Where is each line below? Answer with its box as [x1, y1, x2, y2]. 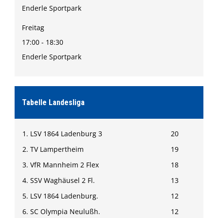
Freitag [22, 23, 44, 32]
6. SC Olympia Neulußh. [22, 207, 100, 216]
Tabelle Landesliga [22, 98, 85, 107]
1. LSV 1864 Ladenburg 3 [22, 129, 102, 138]
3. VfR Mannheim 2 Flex [22, 160, 99, 169]
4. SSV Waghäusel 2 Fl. [22, 176, 95, 185]
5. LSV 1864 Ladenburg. [22, 191, 98, 200]
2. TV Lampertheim [22, 145, 84, 154]
